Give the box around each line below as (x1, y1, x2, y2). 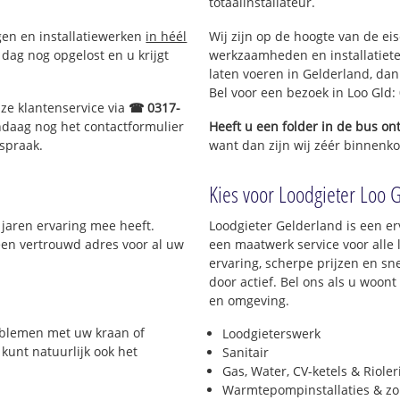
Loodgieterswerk (222, 325, 321, 343)
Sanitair (222, 344, 269, 362)
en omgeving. (209, 291, 289, 309)
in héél (146, 27, 187, 45)
